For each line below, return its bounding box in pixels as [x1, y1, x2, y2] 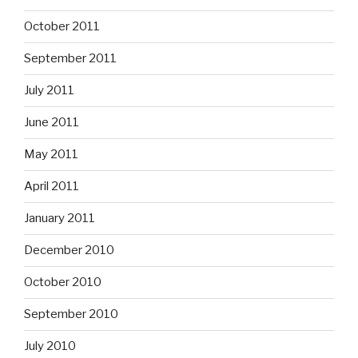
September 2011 [24, 51, 117, 66]
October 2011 [24, 19, 100, 34]
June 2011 [24, 115, 79, 129]
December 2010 [24, 243, 114, 257]
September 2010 [24, 307, 118, 321]
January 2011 [24, 211, 95, 225]
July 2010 [24, 339, 76, 353]
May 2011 [24, 147, 78, 161]
